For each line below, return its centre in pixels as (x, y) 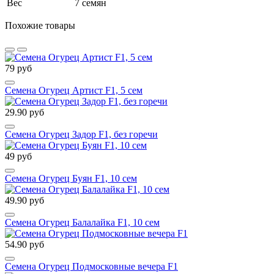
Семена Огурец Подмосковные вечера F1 (91, 267)
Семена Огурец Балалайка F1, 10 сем (82, 223)
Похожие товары (40, 26)
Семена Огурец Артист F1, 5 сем (74, 91)
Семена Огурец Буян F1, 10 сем (71, 179)
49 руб (18, 157)
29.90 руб (24, 113)
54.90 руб (24, 245)
